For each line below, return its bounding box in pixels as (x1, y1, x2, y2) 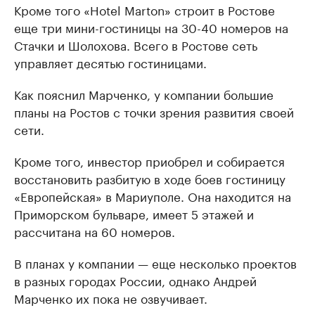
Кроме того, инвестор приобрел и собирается (14, 151, 285, 169)
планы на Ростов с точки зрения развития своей (14, 102, 294, 120)
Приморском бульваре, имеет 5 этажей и (14, 204, 254, 222)
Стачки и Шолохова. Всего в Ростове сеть (14, 35, 257, 53)
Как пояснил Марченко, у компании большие (14, 84, 274, 103)
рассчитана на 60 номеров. (14, 221, 175, 240)
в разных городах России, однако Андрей (14, 271, 257, 289)
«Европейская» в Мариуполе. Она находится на (14, 186, 291, 205)
